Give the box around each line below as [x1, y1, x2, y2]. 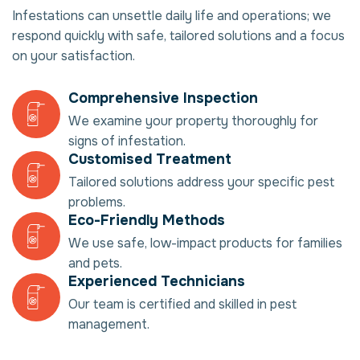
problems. [68, 194, 125, 211]
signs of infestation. [68, 133, 186, 150]
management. [68, 316, 149, 333]
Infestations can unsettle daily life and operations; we [12, 7, 331, 25]
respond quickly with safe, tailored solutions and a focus [12, 27, 345, 45]
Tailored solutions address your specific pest [68, 174, 334, 191]
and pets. [68, 255, 122, 272]
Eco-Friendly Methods [68, 211, 225, 230]
